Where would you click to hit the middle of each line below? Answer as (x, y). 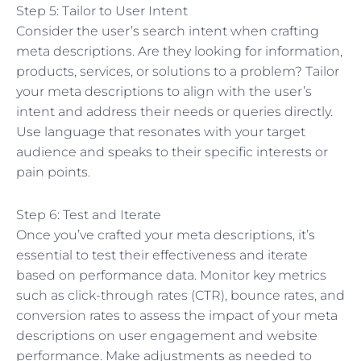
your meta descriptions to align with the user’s (164, 91)
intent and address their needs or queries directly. (174, 111)
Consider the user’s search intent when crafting (168, 31)
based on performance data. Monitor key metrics (171, 275)
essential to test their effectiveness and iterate (162, 255)
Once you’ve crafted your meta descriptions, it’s (166, 234)
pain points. (53, 172)
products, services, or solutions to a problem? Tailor (178, 71)
